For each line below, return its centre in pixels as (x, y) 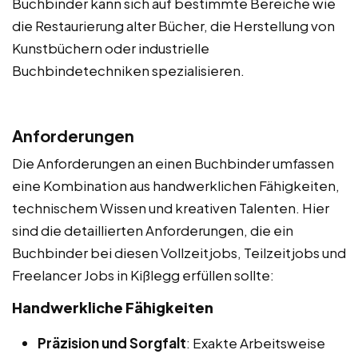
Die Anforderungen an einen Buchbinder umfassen (173, 163)
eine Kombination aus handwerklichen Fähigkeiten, (176, 185)
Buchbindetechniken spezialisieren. (128, 70)
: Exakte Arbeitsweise (256, 342)
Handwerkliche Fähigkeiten (113, 307)
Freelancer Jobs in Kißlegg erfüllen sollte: (143, 274)
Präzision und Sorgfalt (112, 342)
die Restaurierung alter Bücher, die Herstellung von (173, 25)
